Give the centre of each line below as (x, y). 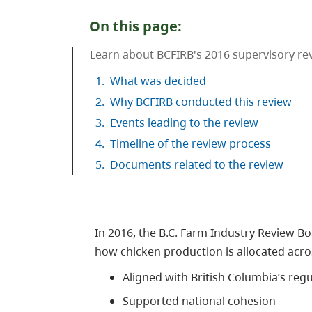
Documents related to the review (197, 164)
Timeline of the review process (190, 143)
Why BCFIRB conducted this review (201, 101)
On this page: (135, 26)
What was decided (158, 80)
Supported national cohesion (199, 301)
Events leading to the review (184, 122)
